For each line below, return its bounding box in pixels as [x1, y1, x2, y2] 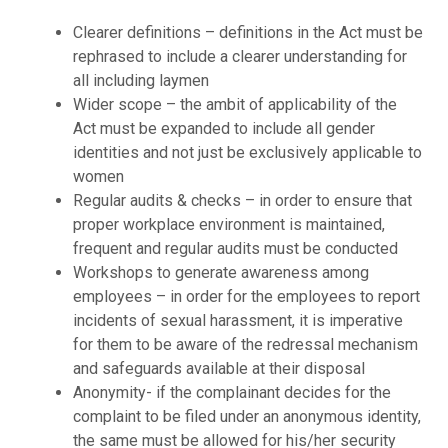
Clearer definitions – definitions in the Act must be [72, 22, 423, 42]
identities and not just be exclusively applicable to [72, 142, 422, 162]
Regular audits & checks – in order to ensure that [72, 190, 412, 210]
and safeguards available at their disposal [72, 358, 365, 378]
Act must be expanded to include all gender [72, 118, 375, 138]
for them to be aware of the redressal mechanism [72, 334, 418, 354]
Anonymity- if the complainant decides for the [72, 382, 391, 402]
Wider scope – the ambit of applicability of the [72, 94, 397, 114]
